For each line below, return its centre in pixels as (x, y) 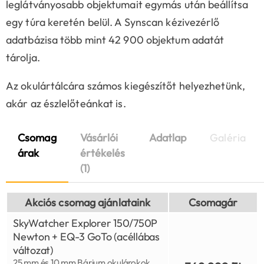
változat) (33, 250)
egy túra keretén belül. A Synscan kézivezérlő (113, 22)
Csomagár (213, 203)
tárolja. (23, 58)
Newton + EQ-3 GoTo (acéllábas (86, 237)
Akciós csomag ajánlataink (88, 203)
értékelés (103, 153)
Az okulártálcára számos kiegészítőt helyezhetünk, (126, 86)
